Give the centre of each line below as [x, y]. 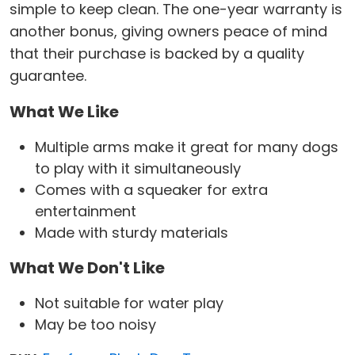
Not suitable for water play [129, 303]
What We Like [64, 112]
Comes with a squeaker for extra [151, 190]
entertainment [86, 212]
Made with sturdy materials [132, 233]
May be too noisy [95, 325]
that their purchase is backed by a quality [157, 54]
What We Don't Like [87, 268]
